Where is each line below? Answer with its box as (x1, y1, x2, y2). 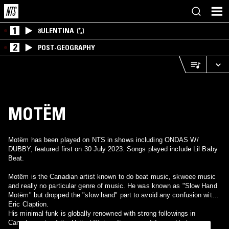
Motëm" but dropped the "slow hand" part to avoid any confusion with (8, 191, 216, 199)
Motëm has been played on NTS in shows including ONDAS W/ (8, 136, 199, 144)
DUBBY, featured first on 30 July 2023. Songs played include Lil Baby (8, 145, 218, 153)
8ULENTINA (38, 26, 74, 35)
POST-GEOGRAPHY (38, 43, 95, 52)
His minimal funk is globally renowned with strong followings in (8, 210, 196, 217)
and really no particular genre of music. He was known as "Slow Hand (8, 182, 128, 190)
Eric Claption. (8, 200, 49, 208)
